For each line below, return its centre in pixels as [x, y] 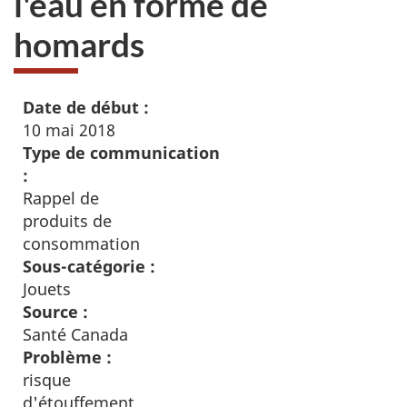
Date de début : [86, 107]
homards [79, 44]
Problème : [67, 357]
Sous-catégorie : [89, 266]
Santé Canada [75, 334]
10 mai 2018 [69, 130]
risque [47, 380]
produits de [67, 221]
